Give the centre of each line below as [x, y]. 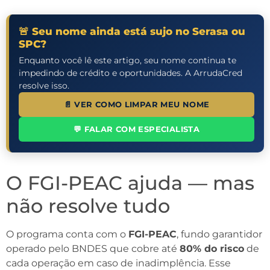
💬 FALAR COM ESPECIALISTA [137, 130]
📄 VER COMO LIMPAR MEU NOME [137, 105]
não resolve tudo [88, 206]
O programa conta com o [67, 234]
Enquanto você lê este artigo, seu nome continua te [127, 61]
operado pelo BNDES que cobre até [93, 249]
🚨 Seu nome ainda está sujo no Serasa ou [132, 32]
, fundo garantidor [219, 234]
